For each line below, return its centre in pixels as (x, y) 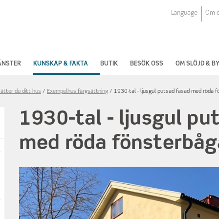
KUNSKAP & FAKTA (60, 64)
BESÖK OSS (147, 64)
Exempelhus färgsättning (77, 92)
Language (185, 13)
